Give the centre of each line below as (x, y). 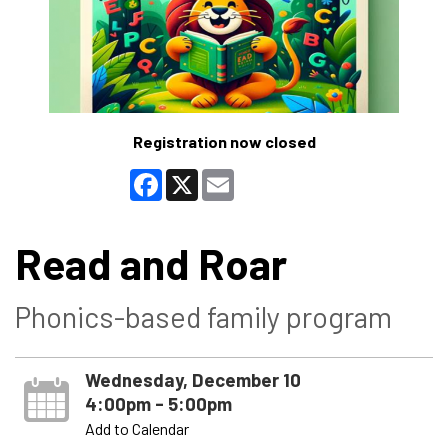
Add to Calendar (136, 428)
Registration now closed (224, 141)
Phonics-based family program (203, 316)
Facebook (195, 176)
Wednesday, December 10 (192, 379)
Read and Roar (151, 262)
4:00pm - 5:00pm (158, 403)
